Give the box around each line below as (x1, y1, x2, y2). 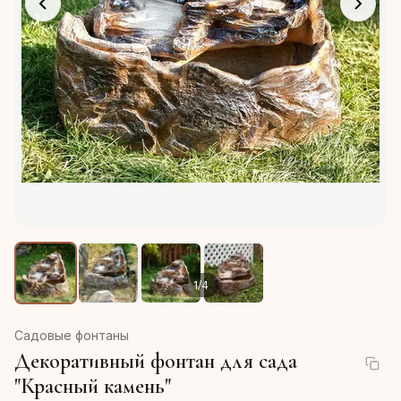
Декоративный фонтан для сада (14, 348, 297, 374)
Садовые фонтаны (14, 328, 129, 343)
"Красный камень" (14, 373, 171, 399)
